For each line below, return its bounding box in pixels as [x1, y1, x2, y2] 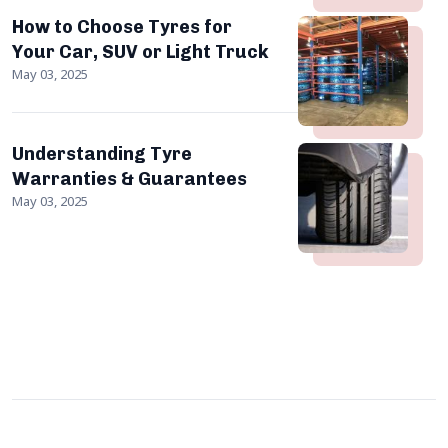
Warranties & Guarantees [12, 167, 247, 190]
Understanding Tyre [12, 142, 192, 165]
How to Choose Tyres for [12, 15, 232, 38]
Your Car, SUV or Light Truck [12, 40, 269, 63]
